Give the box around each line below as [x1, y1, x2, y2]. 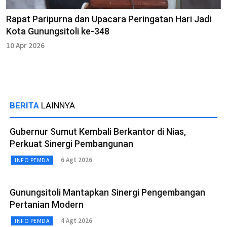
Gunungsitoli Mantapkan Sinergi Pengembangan [10, 186, 205, 198]
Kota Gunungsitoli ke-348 [6, 25, 109, 36]
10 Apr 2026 [6, 40, 45, 50]
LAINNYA [41, 100, 75, 110]
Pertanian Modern [10, 199, 84, 210]
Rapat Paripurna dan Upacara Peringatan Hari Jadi [6, 13, 211, 24]
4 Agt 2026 [61, 216, 92, 225]
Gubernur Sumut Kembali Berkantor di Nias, [10, 126, 186, 137]
